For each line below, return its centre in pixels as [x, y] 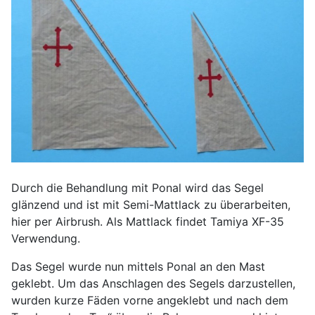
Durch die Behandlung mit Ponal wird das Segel [137, 187]
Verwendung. [46, 238]
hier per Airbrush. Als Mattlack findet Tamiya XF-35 [148, 221]
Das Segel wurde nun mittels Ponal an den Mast [138, 266]
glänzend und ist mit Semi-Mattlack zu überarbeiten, [151, 204]
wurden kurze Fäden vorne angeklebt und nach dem [150, 300]
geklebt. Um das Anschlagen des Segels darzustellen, [153, 283]
